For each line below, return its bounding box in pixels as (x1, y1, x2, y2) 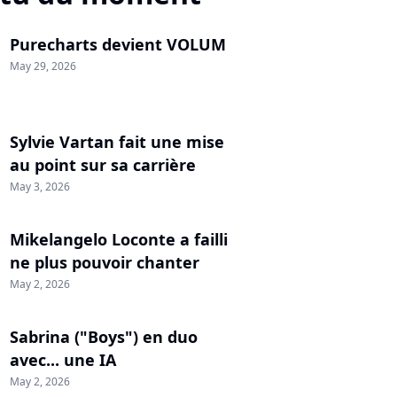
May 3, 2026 (10, 179, 70, 195)
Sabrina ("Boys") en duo (10, 326, 198, 348)
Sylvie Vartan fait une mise (10, 131, 224, 153)
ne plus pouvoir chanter (10, 252, 199, 274)
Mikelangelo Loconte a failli (10, 229, 228, 251)
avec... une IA (10, 349, 116, 371)
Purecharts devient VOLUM (10, 34, 226, 56)
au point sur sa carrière (10, 154, 196, 176)
